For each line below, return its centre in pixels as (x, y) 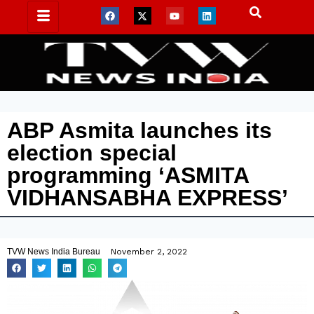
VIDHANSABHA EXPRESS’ (148, 198)
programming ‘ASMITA (128, 175)
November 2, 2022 (149, 252)
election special (92, 153)
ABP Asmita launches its (139, 130)
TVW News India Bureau (54, 252)
